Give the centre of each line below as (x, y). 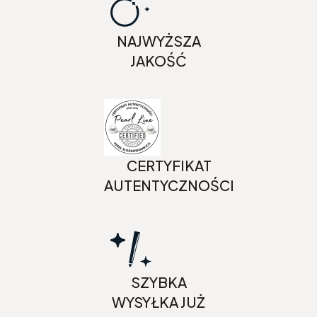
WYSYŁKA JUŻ (158, 301)
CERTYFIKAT (169, 165)
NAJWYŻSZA (158, 40)
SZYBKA (158, 282)
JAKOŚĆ (158, 60)
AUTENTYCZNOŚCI (169, 185)
